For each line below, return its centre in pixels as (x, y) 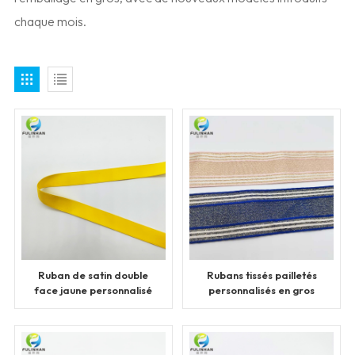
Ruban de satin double (94, 275)
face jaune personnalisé (94, 290)
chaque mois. (50, 21)
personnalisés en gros (262, 290)
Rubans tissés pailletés (261, 275)
